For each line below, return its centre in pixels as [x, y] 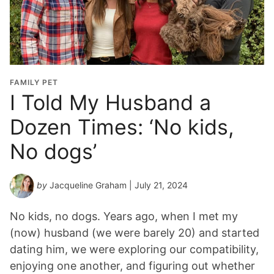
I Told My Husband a [110, 102]
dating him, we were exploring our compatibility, [134, 249]
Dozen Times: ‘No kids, [122, 127]
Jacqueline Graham [88, 185]
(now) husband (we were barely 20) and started [135, 232]
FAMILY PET [34, 82]
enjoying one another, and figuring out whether [132, 265]
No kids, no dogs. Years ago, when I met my [124, 216]
